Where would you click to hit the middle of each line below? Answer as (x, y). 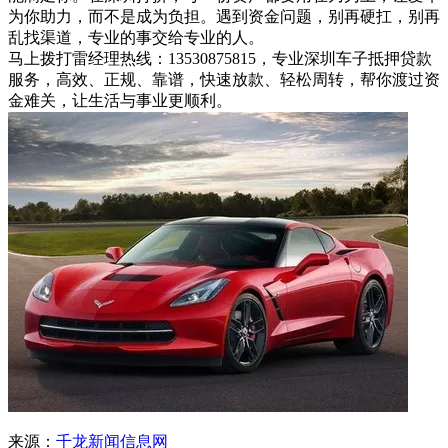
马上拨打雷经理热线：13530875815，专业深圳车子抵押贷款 (220, 58)
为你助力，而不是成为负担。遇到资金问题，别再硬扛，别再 (224, 16)
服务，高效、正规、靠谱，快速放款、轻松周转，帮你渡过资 (224, 79)
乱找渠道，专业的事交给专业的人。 (136, 37)
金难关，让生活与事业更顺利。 (120, 100)
